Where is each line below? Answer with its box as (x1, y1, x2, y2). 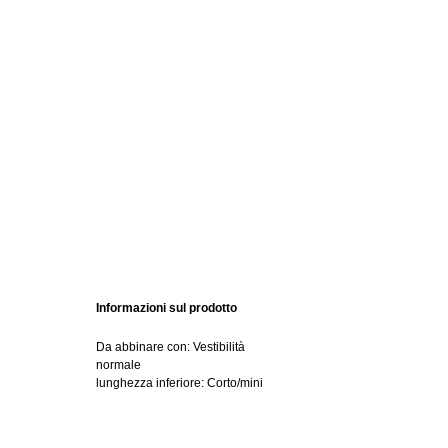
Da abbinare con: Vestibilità (96, 340, 245, 354)
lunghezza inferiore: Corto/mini (96, 376, 263, 390)
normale (96, 358, 141, 372)
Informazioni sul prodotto (96, 301, 237, 315)
